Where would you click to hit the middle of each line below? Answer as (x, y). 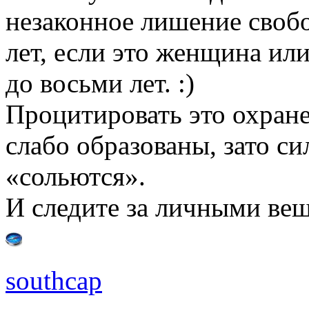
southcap (54, 280)
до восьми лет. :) (100, 83)
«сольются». (76, 176)
